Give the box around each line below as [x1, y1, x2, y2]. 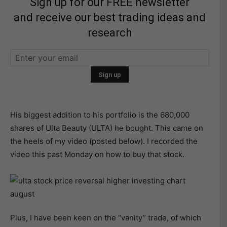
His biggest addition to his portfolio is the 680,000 [10, 110, 190, 120]
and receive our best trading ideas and [14, 11, 206, 24]
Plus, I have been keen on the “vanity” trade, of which [10, 213, 201, 222]
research [88, 26, 132, 39]
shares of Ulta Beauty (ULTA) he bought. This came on [10, 123, 203, 133]
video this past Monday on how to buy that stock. [10, 149, 184, 159]
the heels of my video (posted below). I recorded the [10, 136, 198, 146]
